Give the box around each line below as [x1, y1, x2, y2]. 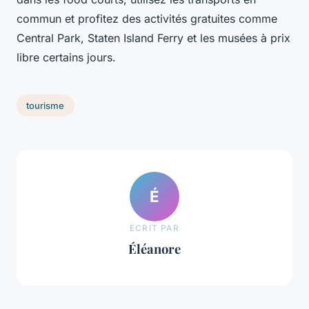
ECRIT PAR [130, 223, 179, 233]
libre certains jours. [17, 50, 116, 65]
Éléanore [128, 240, 181, 257]
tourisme [26, 100, 65, 112]
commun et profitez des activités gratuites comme [17, 12, 277, 26]
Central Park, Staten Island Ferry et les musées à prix [17, 31, 290, 46]
